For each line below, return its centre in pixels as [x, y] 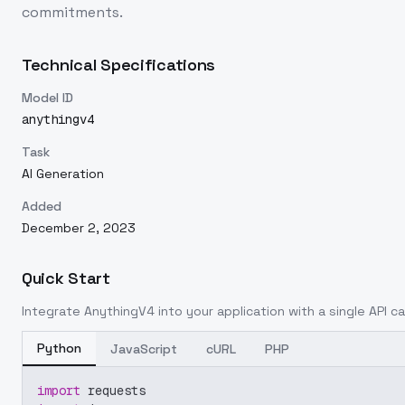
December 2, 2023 [79, 228]
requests [113, 391]
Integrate [53, 311]
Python [59, 348]
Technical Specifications [119, 65]
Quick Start [66, 278]
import [59, 391]
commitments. [72, 12]
